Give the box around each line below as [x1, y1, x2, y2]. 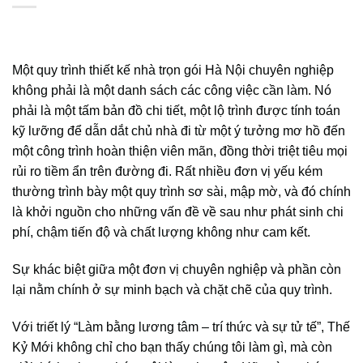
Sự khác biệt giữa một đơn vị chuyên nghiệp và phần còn [12, 262, 341, 276]
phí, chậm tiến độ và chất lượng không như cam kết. [12, 225, 310, 239]
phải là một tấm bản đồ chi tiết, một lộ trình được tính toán [12, 104, 340, 117]
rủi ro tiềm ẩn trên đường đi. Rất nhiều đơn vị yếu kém [12, 164, 322, 178]
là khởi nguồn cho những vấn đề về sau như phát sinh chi [12, 205, 344, 219]
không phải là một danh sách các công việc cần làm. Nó [12, 83, 331, 97]
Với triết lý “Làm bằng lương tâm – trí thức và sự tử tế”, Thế [12, 319, 350, 334]
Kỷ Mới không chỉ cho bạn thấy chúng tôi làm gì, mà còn [12, 340, 332, 354]
